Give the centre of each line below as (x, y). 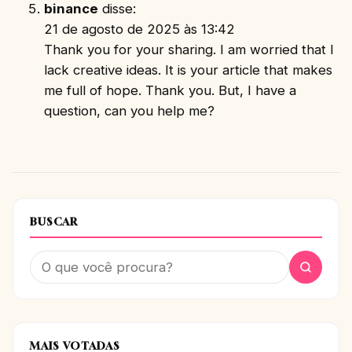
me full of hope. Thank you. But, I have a (170, 90)
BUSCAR (54, 221)
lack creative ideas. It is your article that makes (188, 70)
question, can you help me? (129, 110)
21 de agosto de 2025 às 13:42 (139, 29)
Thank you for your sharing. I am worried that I (189, 49)
